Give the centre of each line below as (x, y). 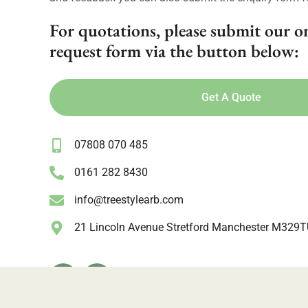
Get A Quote (232, 98)
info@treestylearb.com (129, 200)
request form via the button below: (174, 51)
